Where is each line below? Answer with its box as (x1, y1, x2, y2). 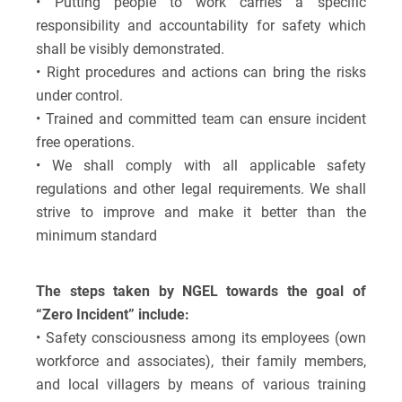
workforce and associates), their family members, (36, 353, 366, 371)
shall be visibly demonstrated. (36, 40, 225, 58)
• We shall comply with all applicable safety (36, 157, 366, 175)
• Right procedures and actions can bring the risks (36, 64, 366, 82)
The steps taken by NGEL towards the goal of (36, 283, 366, 301)
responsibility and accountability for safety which (36, 17, 366, 35)
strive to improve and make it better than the (36, 204, 366, 222)
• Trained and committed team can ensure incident (36, 110, 366, 128)
